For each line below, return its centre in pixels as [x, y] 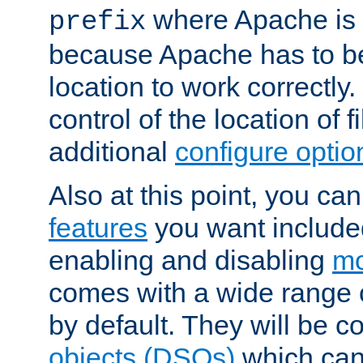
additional [112, 152]
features [98, 228]
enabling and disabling [190, 261]
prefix [97, 22]
